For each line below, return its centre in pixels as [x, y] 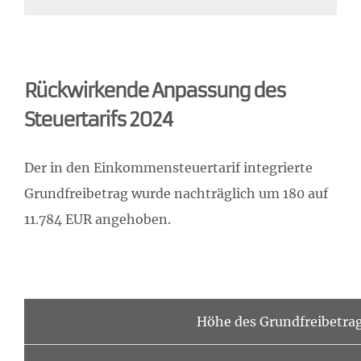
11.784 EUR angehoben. [98, 219]
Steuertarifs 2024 [98, 120]
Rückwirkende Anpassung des [155, 91]
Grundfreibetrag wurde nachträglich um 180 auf [176, 193]
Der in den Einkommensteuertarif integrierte [168, 167]
